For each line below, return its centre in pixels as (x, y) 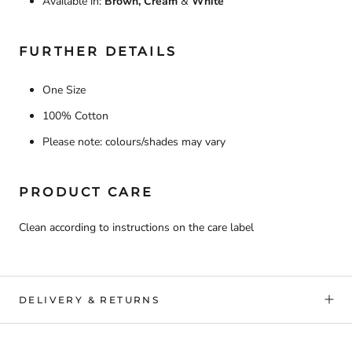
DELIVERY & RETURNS (90, 299)
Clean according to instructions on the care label (136, 227)
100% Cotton (75, 116)
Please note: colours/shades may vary (134, 142)
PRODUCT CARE (86, 192)
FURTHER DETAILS (98, 52)
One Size (64, 90)
